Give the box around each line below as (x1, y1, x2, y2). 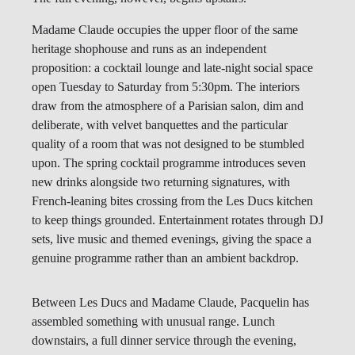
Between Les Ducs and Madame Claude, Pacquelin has (32, 296, 309, 310)
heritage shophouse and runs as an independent (32, 42, 266, 56)
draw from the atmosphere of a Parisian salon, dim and (32, 99, 303, 113)
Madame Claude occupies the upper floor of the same (32, 23, 298, 37)
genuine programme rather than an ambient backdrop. (32, 251, 299, 265)
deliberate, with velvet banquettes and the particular (32, 118, 288, 132)
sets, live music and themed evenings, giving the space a (32, 232, 311, 246)
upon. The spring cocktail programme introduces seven (32, 156, 306, 170)
